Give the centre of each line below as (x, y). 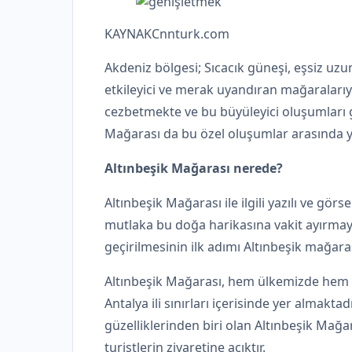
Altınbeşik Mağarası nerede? (194, 168)
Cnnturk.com (191, 33)
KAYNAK (128, 33)
